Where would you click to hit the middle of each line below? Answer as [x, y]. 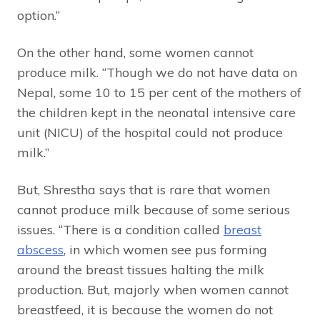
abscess [40, 250]
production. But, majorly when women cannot [153, 290]
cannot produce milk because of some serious [154, 210]
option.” [39, 16]
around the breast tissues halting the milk [141, 270]
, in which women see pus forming [165, 250]
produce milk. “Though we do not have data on [157, 73]
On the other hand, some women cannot [135, 53]
